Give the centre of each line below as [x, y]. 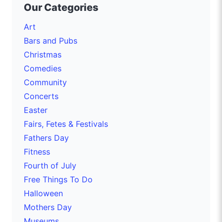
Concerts [41, 96]
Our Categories [61, 7]
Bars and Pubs [51, 40]
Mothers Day [48, 207]
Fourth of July [50, 165]
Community [45, 82]
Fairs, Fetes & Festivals [66, 124]
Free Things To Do [58, 179]
